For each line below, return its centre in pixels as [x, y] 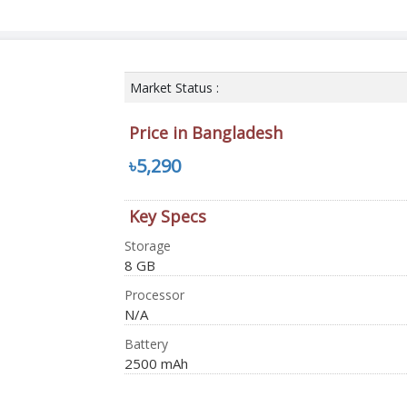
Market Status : [174, 87]
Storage [147, 245]
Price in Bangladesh [205, 132]
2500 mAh [156, 363]
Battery [146, 343]
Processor [154, 294]
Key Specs [167, 216]
